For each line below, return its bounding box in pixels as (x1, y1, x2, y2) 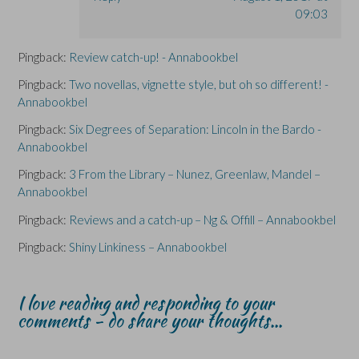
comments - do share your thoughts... (18, 307, 282, 333)
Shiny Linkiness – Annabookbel (69, 239, 227, 254)
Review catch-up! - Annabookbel (69, 50, 238, 65)
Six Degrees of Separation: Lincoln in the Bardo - (69, 122, 321, 137)
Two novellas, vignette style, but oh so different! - (69, 77, 329, 92)
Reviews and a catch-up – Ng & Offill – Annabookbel (69, 212, 336, 227)
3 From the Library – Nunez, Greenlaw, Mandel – (69, 167, 321, 182)
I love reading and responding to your (18, 289, 274, 316)
